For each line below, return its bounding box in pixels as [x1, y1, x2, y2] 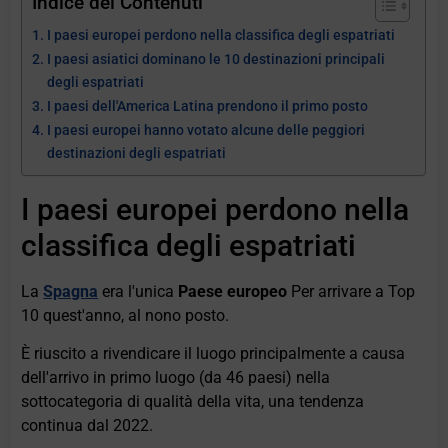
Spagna [43, 282, 99, 302]
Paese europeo [178, 282, 288, 302]
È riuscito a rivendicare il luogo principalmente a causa [21, 344, 406, 364]
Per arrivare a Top [287, 282, 416, 302]
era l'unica [98, 282, 179, 302]
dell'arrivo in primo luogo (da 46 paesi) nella [21, 368, 331, 388]
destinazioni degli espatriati [47, 145, 227, 163]
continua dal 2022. [21, 416, 154, 436]
